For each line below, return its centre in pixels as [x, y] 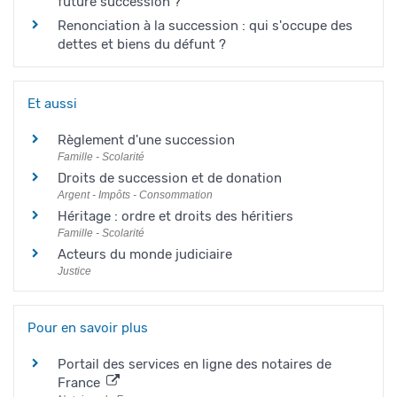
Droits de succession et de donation [170, 178]
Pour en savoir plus [88, 328]
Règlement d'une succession [146, 140]
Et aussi [52, 103]
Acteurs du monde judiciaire [145, 254]
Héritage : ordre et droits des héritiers [175, 216]
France [81, 383]
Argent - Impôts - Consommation [135, 195]
